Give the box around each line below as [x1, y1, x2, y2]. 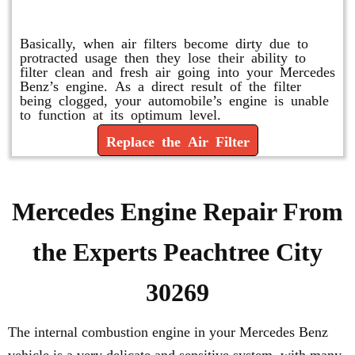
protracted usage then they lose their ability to [20, 49, 306, 63]
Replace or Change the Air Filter [44, 2, 311, 22]
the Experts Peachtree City [32, 238, 323, 266]
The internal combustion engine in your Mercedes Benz [8, 324, 328, 340]
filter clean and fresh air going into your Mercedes [20, 63, 335, 78]
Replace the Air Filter [105, 133, 250, 147]
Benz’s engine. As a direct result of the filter [20, 78, 301, 92]
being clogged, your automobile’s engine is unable [20, 92, 329, 106]
